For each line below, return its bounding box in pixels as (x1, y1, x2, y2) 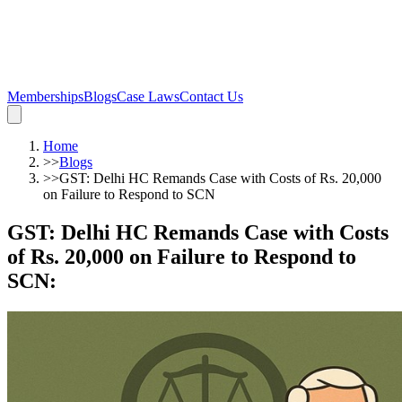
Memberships (7, 89, 83, 104)
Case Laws (117, 89, 179, 104)
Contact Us (179, 89, 243, 104)
